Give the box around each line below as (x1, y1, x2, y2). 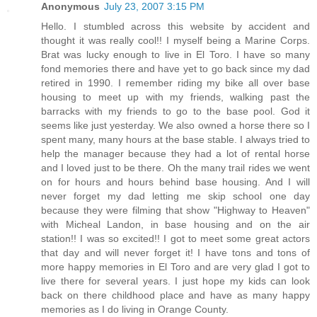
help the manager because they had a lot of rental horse (41, 148, 310, 160)
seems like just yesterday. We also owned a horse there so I (41, 120, 310, 132)
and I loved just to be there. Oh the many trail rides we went (41, 162, 310, 174)
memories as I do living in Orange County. (41, 304, 229, 316)
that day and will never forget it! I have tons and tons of (41, 247, 310, 259)
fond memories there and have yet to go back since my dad (41, 63, 310, 75)
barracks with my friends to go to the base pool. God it (41, 105, 310, 117)
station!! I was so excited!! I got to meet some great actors (41, 233, 310, 245)
